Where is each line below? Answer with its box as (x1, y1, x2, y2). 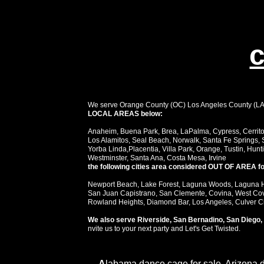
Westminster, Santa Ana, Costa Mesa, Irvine (88, 154, 226, 162)
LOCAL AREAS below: (88, 110, 163, 118)
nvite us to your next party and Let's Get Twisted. (88, 225, 244, 233)
